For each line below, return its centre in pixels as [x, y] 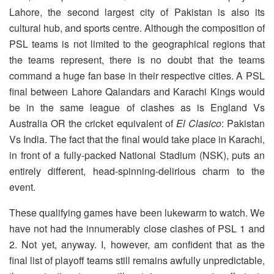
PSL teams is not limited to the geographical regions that [137, 43]
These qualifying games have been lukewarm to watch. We [137, 212]
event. [22, 187]
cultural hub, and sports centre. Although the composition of [137, 28]
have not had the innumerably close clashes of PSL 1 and [137, 228]
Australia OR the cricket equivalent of [93, 123]
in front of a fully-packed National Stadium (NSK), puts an [137, 155]
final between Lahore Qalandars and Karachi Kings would [137, 91]
